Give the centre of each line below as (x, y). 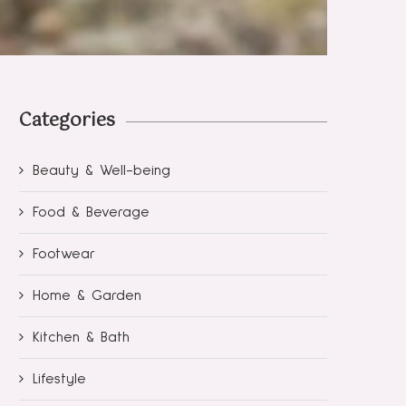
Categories (67, 121)
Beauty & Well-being (101, 170)
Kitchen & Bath (81, 337)
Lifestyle (59, 378)
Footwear (64, 253)
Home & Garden (87, 295)
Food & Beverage (91, 212)
